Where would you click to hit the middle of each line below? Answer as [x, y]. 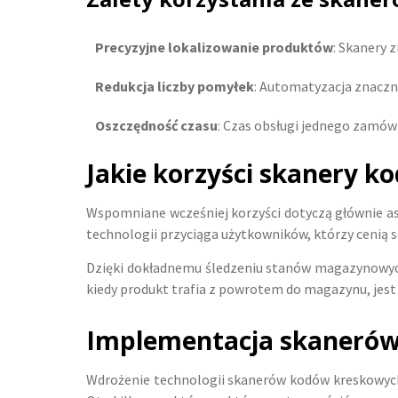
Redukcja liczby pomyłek [175, 86]
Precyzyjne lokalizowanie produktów [214, 47]
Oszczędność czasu [156, 125]
